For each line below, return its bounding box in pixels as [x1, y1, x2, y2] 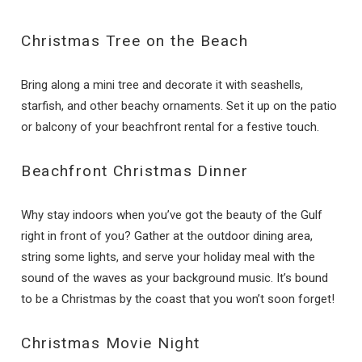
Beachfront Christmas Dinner [21, 161, 249, 180]
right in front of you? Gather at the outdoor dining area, [21, 228, 314, 243]
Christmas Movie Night [21, 333, 200, 352]
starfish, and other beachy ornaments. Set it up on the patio [21, 98, 338, 113]
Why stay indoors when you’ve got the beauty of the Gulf [21, 207, 323, 222]
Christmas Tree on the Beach [21, 31, 249, 50]
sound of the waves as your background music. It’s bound [21, 270, 329, 285]
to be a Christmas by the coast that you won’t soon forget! [21, 291, 335, 306]
